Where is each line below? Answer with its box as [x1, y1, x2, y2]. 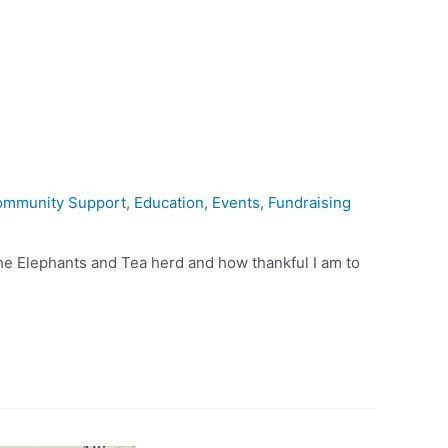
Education [134, 192, 204, 212]
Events [212, 192, 260, 212]
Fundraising [268, 192, 351, 212]
